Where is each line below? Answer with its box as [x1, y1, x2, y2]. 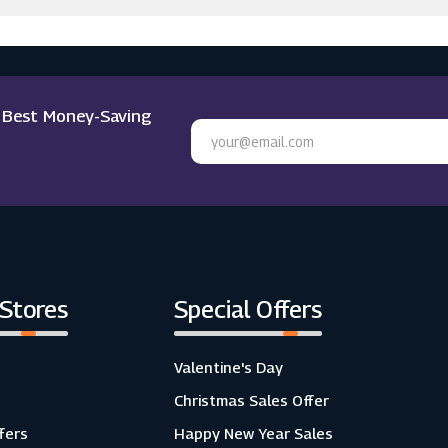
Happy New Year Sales [173, 424, 333, 442]
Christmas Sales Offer [173, 391, 329, 409]
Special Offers [173, 295, 322, 323]
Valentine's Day [173, 358, 283, 376]
